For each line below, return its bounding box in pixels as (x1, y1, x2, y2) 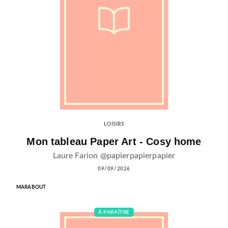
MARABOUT (16, 184, 46, 190)
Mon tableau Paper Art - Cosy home (26, 135, 202, 147)
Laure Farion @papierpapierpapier (52, 151, 176, 160)
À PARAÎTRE (98, 209, 130, 215)
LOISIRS (104, 121, 124, 127)
